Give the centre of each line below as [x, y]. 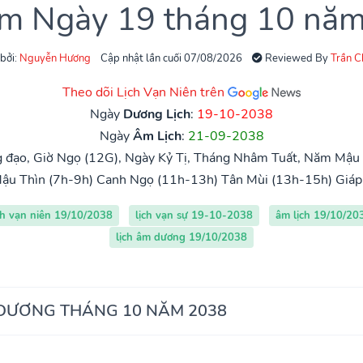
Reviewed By [297, 58]
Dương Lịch [157, 114]
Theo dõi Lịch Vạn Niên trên [145, 92]
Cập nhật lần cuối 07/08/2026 [171, 58]
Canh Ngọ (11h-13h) [157, 179]
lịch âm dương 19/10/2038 [181, 237]
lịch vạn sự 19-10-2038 [194, 215]
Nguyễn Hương [55, 58]
